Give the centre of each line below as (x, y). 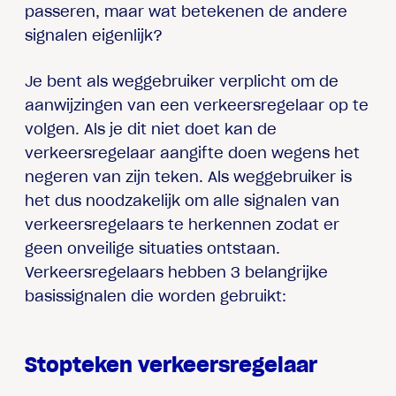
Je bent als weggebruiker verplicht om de (182, 81)
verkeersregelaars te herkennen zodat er (183, 224)
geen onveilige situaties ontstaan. (153, 248)
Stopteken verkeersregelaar (171, 365)
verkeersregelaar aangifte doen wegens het (193, 152)
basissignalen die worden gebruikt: (156, 296)
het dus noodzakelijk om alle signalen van (183, 200)
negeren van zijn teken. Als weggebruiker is (189, 176)
